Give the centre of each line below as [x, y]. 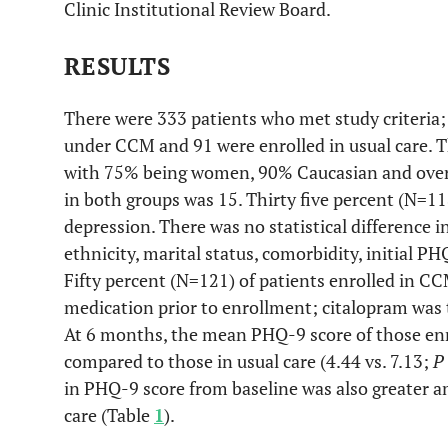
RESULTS [117, 66]
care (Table [109, 415]
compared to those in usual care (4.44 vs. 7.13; [248, 361]
